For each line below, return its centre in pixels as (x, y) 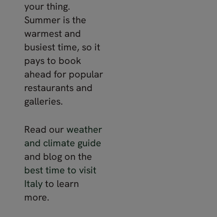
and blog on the (58, 156)
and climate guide (63, 143)
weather (84, 129)
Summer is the (55, 20)
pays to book (53, 60)
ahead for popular (64, 74)
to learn (61, 183)
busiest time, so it (62, 47)
